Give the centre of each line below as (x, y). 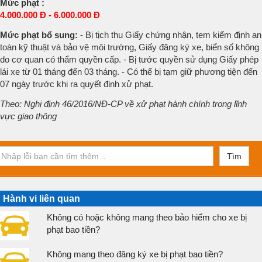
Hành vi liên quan (42, 199)
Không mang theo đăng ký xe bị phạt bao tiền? (135, 254)
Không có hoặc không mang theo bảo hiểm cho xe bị (146, 217)
